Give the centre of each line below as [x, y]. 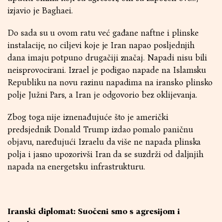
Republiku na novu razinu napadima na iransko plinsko [110, 83]
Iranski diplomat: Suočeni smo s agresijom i [94, 211]
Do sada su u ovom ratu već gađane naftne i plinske [103, 33]
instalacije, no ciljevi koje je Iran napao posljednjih [101, 45]
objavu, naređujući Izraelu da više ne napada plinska [104, 142]
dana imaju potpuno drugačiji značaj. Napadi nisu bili [108, 58]
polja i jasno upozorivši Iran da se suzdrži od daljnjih [106, 154]
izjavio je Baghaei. [40, 11]
